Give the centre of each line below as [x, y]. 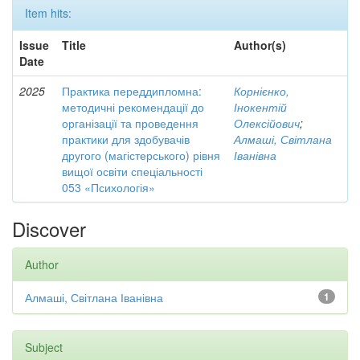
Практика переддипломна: [132, 91]
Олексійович [267, 123]
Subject [44, 347]
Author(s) [260, 45]
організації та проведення [130, 123]
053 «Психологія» [108, 187]
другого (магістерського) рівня [141, 155]
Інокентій [260, 107]
